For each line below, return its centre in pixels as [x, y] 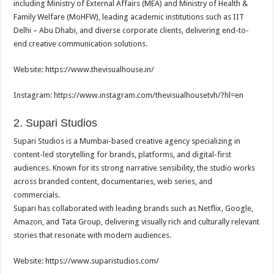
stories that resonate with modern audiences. [93, 235]
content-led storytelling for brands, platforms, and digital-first [123, 154]
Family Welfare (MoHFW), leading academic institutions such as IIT [129, 17]
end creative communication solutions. [81, 44]
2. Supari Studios [56, 123]
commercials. [37, 195]
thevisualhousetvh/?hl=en [200, 95]
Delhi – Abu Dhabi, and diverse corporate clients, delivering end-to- [131, 30]
